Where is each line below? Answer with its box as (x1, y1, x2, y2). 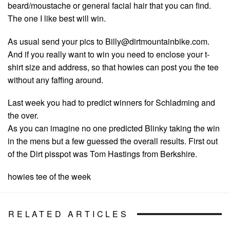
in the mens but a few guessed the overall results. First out (8, 135, 218, 147)
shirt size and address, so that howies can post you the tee (8, 61, 219, 73)
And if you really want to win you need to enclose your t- (8, 48, 209, 60)
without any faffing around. (8, 73, 103, 86)
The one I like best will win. (8, 12, 106, 25)
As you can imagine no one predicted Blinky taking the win (8, 122, 220, 134)
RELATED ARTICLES (8, 208, 129, 220)
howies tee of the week (8, 170, 91, 182)
